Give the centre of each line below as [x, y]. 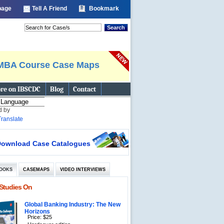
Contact [84, 89]
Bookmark [104, 8]
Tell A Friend [49, 8]
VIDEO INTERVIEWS [82, 169]
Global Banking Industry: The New [72, 204]
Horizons [37, 212]
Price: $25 [39, 218]
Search [116, 27]
